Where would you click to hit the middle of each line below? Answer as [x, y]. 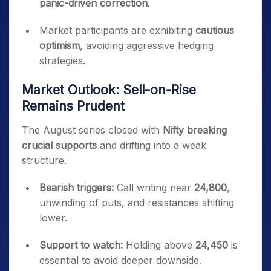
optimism [60, 45]
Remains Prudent [73, 106]
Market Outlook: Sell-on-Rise [109, 90]
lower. [53, 218]
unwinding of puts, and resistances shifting [137, 203]
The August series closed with [92, 130]
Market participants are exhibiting [117, 30]
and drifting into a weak [152, 145]
